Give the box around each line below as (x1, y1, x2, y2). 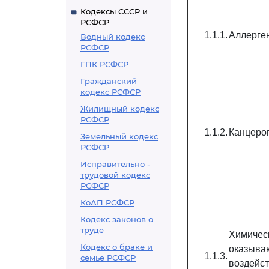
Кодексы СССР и (80, 7, 148, 16)
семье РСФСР (80, 253, 136, 262)
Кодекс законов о (80, 214, 153, 224)
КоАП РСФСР (80, 198, 134, 207)
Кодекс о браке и (80, 242, 153, 252)
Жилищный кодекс (80, 104, 159, 113)
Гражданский (80, 76, 137, 86)
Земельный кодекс (80, 131, 158, 141)
